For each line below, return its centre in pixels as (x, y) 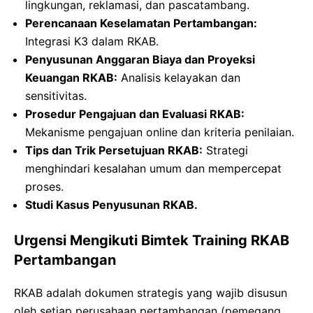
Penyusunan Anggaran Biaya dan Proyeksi (140, 60)
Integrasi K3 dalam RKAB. (92, 42)
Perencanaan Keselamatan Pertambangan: (141, 23)
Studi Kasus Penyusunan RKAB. (111, 205)
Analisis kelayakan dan (179, 78)
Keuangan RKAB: (71, 78)
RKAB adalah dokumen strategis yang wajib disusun (151, 293)
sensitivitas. (56, 96)
